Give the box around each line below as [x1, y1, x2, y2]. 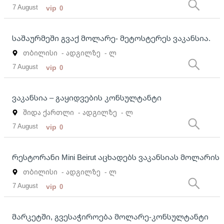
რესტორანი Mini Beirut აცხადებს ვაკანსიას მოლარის [12, 152, 219, 162]
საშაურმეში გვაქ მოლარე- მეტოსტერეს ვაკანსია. [12, 33, 210, 43]
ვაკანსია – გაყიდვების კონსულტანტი [12, 92, 161, 103]
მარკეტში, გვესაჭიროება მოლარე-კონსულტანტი [12, 211, 208, 222]
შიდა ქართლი [23, 107, 74, 117]
